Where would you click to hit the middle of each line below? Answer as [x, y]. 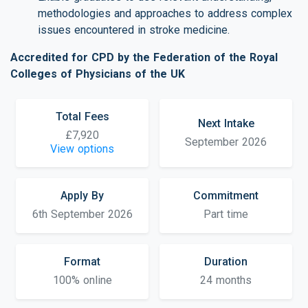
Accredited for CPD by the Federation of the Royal [144, 57]
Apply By [82, 196]
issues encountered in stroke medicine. [134, 30]
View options [82, 148]
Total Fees [82, 116]
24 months [226, 280]
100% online [82, 280]
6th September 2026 [82, 214]
